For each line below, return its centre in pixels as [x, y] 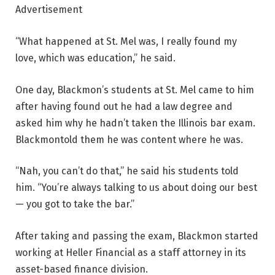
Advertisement [49, 10]
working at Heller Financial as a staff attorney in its [131, 252]
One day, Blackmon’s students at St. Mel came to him [135, 90]
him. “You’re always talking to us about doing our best [136, 188]
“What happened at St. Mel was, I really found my [126, 41]
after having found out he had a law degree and [124, 106]
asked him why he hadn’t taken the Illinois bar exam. [135, 123]
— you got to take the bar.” [75, 204]
